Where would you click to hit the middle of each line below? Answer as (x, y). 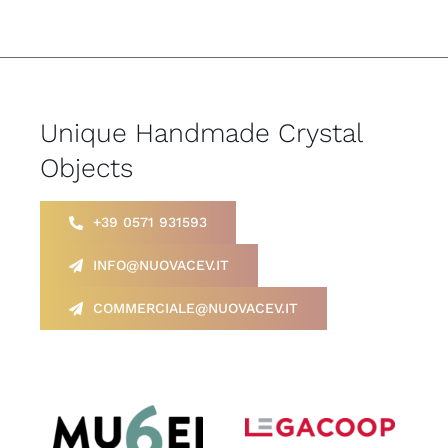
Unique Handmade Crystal (200, 132)
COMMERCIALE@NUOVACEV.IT (195, 308)
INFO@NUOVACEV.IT (160, 265)
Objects (86, 167)
